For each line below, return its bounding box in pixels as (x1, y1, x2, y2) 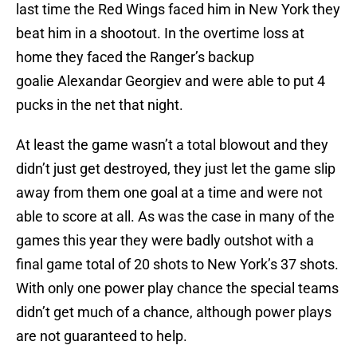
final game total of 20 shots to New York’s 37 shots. (16, 256, 339, 273)
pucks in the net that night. (16, 96, 183, 114)
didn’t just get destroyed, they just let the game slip (16, 160, 335, 178)
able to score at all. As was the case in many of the (16, 208, 335, 226)
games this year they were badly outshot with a (16, 232, 314, 249)
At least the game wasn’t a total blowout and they (16, 136, 328, 154)
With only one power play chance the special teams (16, 280, 339, 297)
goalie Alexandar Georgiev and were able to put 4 (16, 73, 325, 90)
